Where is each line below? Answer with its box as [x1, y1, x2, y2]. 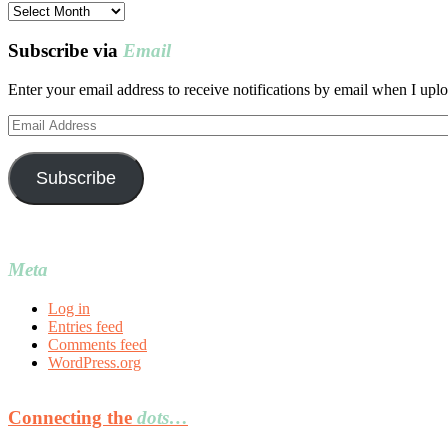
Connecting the [8, 406, 137, 428]
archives [7, 19, 59, 37]
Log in [48, 299, 90, 317]
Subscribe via [8, 39, 123, 61]
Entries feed [48, 317, 123, 335]
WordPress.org [48, 353, 141, 371]
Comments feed [48, 335, 147, 353]
